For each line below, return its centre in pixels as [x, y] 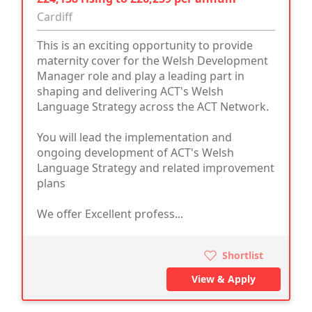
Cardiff [55, 16]
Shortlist [241, 255]
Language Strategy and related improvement [156, 167]
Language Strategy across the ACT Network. [153, 106]
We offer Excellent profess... [110, 213]
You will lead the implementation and [134, 137]
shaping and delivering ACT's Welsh [130, 91]
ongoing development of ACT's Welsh [135, 152]
